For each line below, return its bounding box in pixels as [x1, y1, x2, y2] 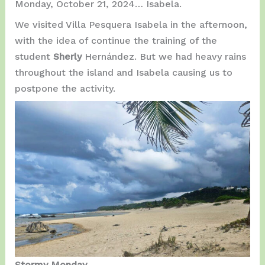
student [14, 50, 53, 62]
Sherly [53, 50, 85, 62]
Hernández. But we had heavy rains [84, 50, 246, 62]
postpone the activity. [14, 82, 115, 94]
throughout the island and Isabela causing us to [14, 66, 232, 78]
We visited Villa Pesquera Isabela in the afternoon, [14, 18, 247, 30]
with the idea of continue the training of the [14, 34, 217, 46]
